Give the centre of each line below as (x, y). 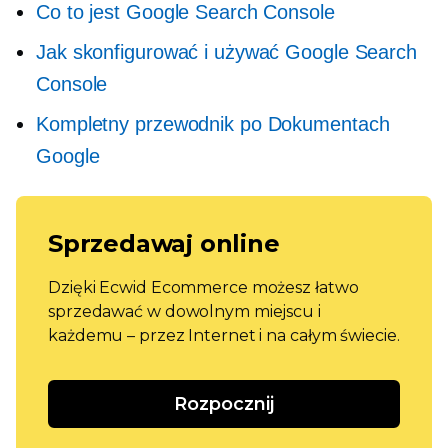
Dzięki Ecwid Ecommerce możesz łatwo (203, 287)
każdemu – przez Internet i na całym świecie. (224, 335)
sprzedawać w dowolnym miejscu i (184, 311)
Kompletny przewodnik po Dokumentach (213, 124)
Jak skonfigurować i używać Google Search (226, 52)
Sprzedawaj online (164, 243)
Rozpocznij (224, 404)
